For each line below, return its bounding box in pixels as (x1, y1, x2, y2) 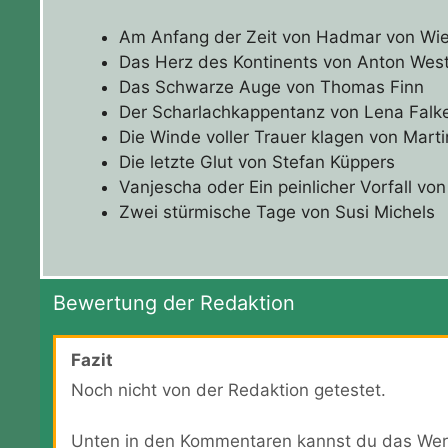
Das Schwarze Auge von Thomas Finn (119, 77, 425, 98)
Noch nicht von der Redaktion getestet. (70, 380, 386, 401)
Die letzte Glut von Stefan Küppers (119, 152, 396, 173)
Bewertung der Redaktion (52, 291, 295, 316)
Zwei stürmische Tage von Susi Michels (119, 202, 436, 223)
